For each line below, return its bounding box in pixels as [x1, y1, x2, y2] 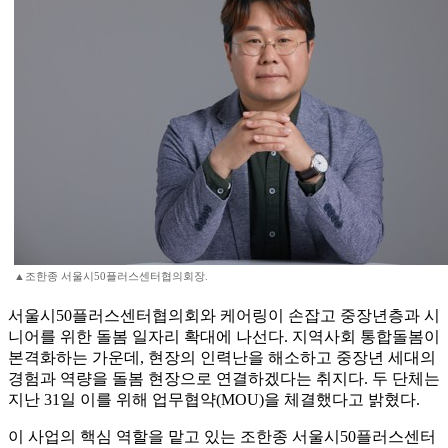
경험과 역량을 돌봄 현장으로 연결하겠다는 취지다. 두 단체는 [8, 370, 440, 388]
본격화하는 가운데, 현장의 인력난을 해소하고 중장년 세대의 [8, 349, 436, 367]
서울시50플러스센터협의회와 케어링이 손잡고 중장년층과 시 [8, 307, 440, 325]
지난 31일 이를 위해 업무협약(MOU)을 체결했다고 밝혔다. [8, 391, 420, 409]
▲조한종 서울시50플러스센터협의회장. [14, 270, 208, 283]
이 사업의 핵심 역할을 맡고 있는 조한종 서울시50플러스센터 [8, 428, 436, 446]
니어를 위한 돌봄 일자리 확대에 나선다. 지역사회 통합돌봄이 [8, 328, 440, 346]
